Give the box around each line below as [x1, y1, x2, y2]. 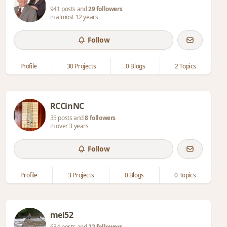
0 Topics [174, 171, 196, 179]
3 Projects [68, 171, 94, 179]
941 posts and [50, 5, 89, 13]
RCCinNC [50, 100, 84, 111]
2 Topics [175, 62, 197, 70]
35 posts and [50, 113, 85, 122]
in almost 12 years [50, 13, 98, 21]
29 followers [88, 5, 123, 13]
